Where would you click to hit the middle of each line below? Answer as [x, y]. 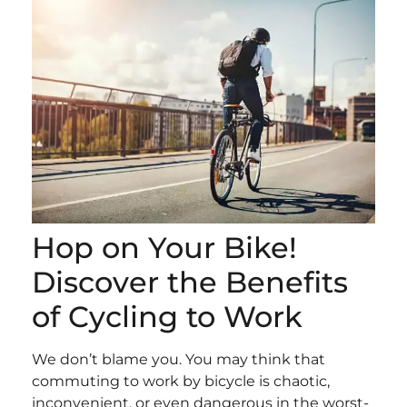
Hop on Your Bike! [164, 248]
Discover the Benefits [190, 283]
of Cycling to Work [167, 317]
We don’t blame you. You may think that [179, 360]
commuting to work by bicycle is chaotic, [181, 382]
